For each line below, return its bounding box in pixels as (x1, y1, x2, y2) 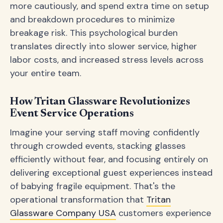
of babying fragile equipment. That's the (10, 180, 175, 192)
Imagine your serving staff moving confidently (10, 126, 200, 138)
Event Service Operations (10, 109, 134, 119)
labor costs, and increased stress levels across (10, 54, 204, 66)
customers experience (116, 207, 211, 219)
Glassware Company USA (10, 207, 116, 219)
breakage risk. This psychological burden (10, 27, 178, 39)
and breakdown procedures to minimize (10, 13, 175, 25)
